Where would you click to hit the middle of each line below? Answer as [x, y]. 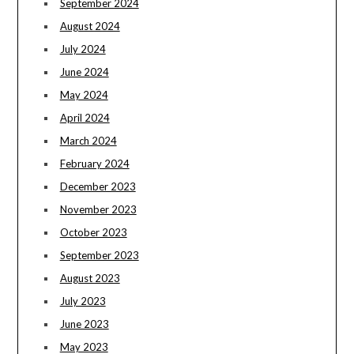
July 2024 [83, 49]
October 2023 [93, 233]
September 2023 [99, 256]
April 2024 [85, 118]
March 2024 [88, 141]
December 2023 [98, 187]
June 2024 [84, 72]
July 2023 [83, 301]
